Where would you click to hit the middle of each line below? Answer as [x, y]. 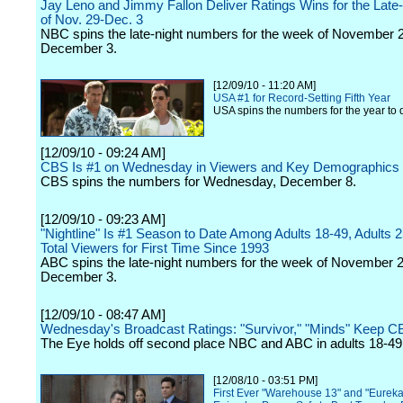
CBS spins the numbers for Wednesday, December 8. [198, 182]
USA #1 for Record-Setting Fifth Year [302, 98]
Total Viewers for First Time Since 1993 [155, 248]
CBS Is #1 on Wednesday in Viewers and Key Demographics [220, 167]
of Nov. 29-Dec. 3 [92, 20]
